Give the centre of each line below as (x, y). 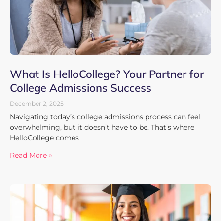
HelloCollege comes (44, 137)
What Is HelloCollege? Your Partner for (107, 74)
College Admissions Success (81, 88)
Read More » (31, 155)
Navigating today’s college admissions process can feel (105, 117)
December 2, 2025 (37, 103)
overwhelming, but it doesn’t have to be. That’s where (102, 127)
